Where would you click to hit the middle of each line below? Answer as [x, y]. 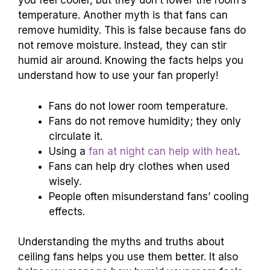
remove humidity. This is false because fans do [132, 30]
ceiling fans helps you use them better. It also [128, 257]
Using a [69, 151]
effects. [67, 211]
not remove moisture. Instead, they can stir [122, 46]
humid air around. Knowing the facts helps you [131, 61]
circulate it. [76, 136]
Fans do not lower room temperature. [138, 106]
